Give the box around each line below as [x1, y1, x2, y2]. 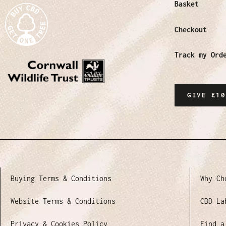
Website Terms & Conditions [11, 197, 116, 206]
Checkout [175, 25, 207, 34]
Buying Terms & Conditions [11, 174, 111, 183]
